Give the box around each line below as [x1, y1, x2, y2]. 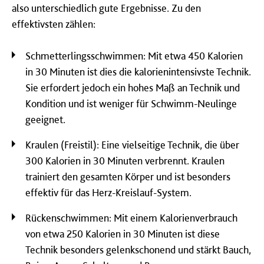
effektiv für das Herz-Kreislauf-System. [25, 186, 192, 199]
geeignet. [25, 113, 65, 126]
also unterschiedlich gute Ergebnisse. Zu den [12, 1, 201, 14]
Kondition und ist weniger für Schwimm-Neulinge [25, 97, 237, 110]
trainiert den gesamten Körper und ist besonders [25, 170, 230, 183]
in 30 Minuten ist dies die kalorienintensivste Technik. [25, 65, 251, 78]
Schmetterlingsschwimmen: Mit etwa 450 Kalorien [25, 49, 243, 62]
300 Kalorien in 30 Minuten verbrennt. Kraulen [25, 154, 225, 167]
